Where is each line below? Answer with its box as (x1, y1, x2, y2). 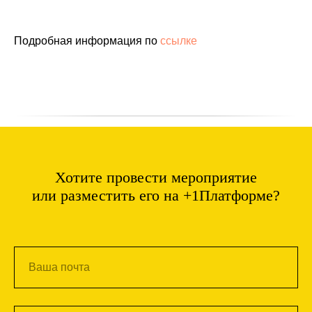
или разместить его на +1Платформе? (32, 187, 280, 204)
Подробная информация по (14, 35, 160, 47)
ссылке (160, 35, 197, 47)
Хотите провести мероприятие (55, 169, 257, 186)
